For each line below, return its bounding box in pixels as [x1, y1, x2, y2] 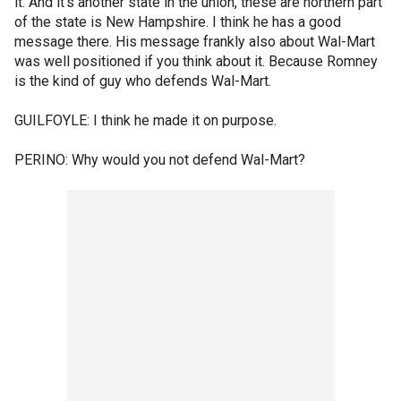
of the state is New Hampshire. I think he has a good [14, 13, 341, 30]
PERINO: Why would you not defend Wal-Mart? [14, 151, 305, 168]
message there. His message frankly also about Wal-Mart [14, 33, 375, 50]
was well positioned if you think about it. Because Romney [14, 53, 378, 70]
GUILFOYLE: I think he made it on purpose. [14, 112, 277, 129]
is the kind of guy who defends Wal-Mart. [14, 73, 271, 90]
